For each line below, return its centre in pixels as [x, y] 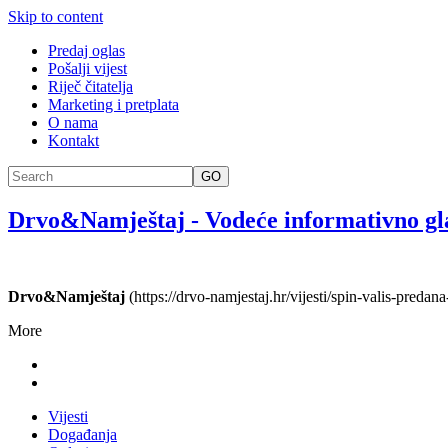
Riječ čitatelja [90, 86]
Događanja [82, 434]
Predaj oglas [86, 50]
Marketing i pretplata [113, 104]
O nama [73, 122]
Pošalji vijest [87, 68]
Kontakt [73, 140]
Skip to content [55, 16]
